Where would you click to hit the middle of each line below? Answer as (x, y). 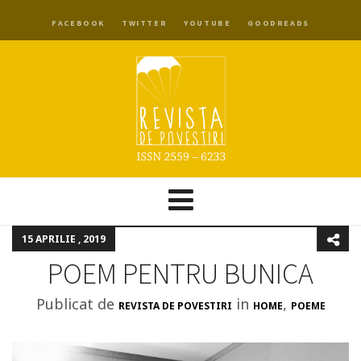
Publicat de (77, 304)
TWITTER (145, 23)
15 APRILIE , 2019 (64, 239)
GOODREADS (278, 23)
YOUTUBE (207, 23)
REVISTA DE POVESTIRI (175, 306)
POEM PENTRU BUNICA (180, 274)
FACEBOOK (78, 23)
